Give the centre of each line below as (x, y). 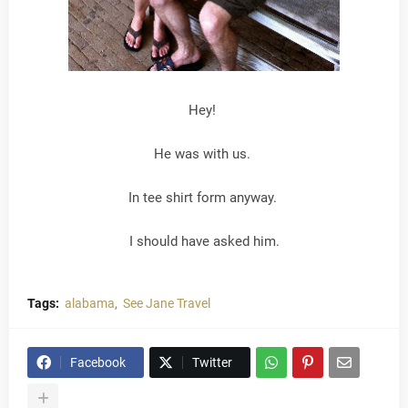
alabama (90, 304)
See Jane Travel (167, 304)
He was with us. (204, 154)
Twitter (212, 363)
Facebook (98, 363)
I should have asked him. (204, 242)
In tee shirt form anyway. (204, 198)
